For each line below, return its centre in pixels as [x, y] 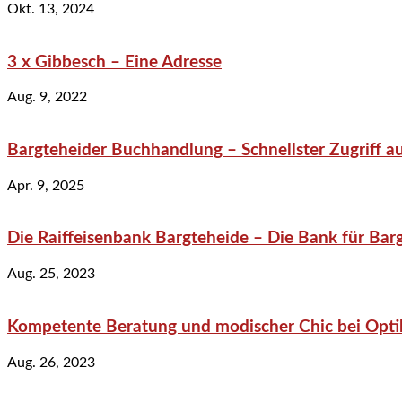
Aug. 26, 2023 [51, 362]
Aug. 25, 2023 [51, 274]
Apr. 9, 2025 [46, 185]
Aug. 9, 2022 [47, 97]
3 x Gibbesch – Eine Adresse [114, 62]
